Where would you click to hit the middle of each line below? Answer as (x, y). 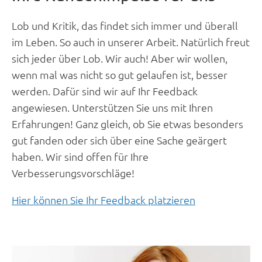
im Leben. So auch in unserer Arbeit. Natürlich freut (131, 42)
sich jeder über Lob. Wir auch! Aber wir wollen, (120, 58)
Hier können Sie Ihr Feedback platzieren (104, 200)
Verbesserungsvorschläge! (73, 173)
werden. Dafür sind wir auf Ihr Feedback (105, 91)
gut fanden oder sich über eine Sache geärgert (119, 140)
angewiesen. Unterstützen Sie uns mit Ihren (112, 108)
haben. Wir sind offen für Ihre (80, 157)
